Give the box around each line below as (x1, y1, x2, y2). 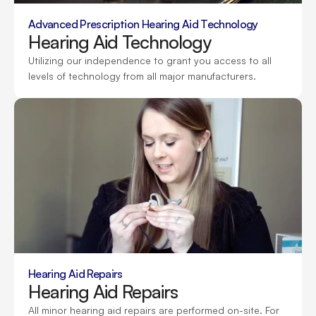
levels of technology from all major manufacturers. (28, 70, 256, 82)
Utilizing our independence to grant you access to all (28, 54, 272, 66)
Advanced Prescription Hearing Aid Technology (28, 17, 258, 31)
